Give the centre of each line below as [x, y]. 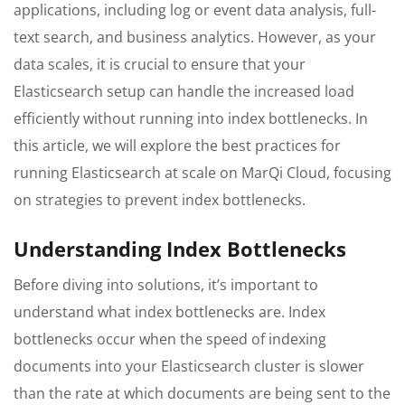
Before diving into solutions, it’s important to [166, 284]
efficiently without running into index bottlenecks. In [191, 119]
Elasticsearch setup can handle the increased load [184, 92]
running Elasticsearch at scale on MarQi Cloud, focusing [202, 173]
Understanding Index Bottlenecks [180, 248]
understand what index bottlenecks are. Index [170, 311]
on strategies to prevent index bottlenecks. [160, 200]
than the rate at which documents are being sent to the [202, 393]
